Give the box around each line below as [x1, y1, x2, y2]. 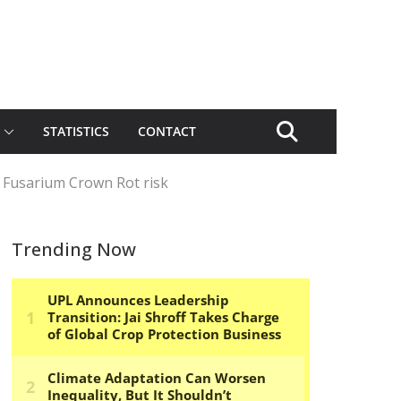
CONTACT [138, 123, 196, 140]
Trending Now [12, 237, 136, 261]
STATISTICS [43, 123, 109, 140]
